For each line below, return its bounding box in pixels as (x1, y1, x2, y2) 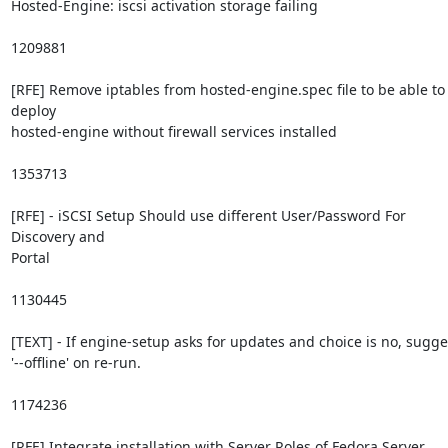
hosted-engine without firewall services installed (10, 121, 337, 141)
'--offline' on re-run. (10, 352, 141, 372)
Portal (10, 247, 50, 267)
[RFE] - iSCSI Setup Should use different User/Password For (10, 205, 406, 225)
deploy (10, 100, 56, 120)
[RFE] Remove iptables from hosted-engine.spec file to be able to (10, 79, 445, 99)
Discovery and (10, 226, 105, 246)
